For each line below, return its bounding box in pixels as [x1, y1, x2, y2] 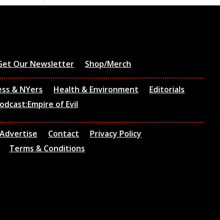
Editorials [149, 84, 185, 95]
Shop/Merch [85, 58, 132, 69]
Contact [48, 128, 80, 139]
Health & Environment [54, 84, 139, 95]
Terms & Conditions [9, 142, 85, 154]
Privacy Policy [90, 128, 142, 139]
